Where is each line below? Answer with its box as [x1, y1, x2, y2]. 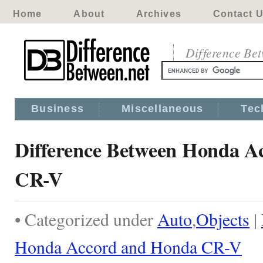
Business [31, 103, 85, 114]
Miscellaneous [122, 103, 204, 114]
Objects [196, 207, 249, 231]
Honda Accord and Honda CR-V [15, 235, 242, 258]
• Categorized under [15, 207, 157, 231]
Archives [136, 9, 181, 19]
